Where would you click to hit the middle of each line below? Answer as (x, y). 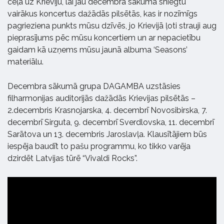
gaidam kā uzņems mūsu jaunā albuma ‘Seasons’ (97, 49)
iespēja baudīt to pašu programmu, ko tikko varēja (99, 146)
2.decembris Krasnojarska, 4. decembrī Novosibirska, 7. (107, 110)
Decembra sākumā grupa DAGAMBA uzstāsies (94, 86)
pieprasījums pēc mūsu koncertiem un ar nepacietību (104, 37)
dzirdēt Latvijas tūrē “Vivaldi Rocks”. (72, 158)
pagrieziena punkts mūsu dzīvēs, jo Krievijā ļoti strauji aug (112, 25)
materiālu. (25, 61)
